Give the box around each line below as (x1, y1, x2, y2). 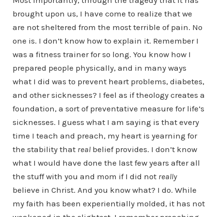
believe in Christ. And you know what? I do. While (12, 185, 197, 195)
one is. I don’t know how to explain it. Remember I (12, 36, 199, 46)
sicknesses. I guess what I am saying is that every (12, 117, 199, 127)
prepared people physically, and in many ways (12, 63, 186, 73)
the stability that (12, 144, 77, 154)
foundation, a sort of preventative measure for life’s (12, 104, 204, 113)
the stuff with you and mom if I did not (12, 171, 158, 181)
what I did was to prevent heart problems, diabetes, (12, 77, 204, 86)
